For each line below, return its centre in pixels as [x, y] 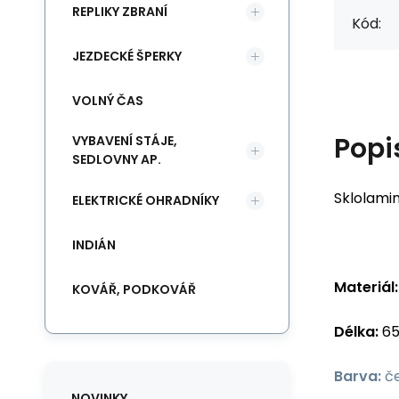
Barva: [358, 376]
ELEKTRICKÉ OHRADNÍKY [146, 200]
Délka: [356, 331]
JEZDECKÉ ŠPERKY [127, 56]
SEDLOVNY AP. [117, 159]
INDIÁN [94, 244]
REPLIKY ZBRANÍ [120, 11]
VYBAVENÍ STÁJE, [125, 141]
